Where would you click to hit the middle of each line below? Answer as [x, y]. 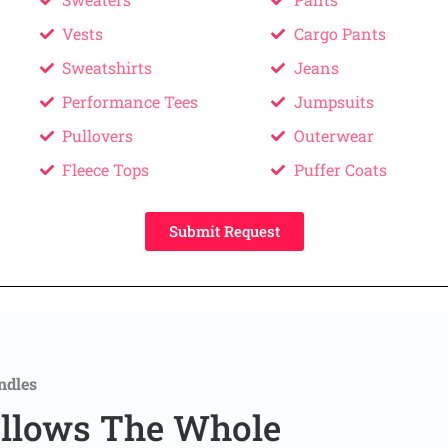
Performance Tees [130, 102]
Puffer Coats [340, 170]
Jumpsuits [333, 102]
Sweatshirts [107, 68]
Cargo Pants [339, 34]
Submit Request [224, 231]
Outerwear [333, 136]
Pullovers [98, 136]
